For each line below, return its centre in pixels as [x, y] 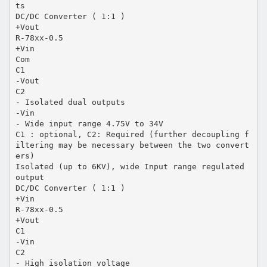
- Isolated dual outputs [70, 102]
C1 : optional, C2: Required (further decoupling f [132, 134]
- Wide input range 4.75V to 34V [89, 123]
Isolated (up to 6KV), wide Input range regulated [130, 166]
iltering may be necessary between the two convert [132, 145]
